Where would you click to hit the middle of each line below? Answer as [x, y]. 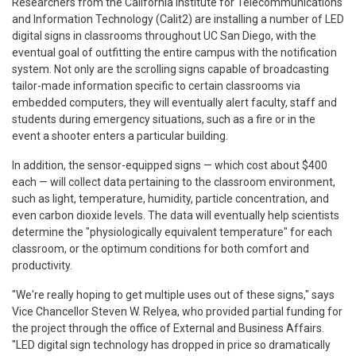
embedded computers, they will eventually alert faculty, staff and [174, 102]
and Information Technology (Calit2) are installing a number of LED [178, 19]
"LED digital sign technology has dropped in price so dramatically [171, 344]
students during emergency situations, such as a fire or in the [164, 119]
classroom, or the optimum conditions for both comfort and [161, 248]
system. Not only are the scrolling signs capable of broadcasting [170, 69]
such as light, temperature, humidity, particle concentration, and [170, 198]
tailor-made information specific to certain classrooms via [156, 85]
